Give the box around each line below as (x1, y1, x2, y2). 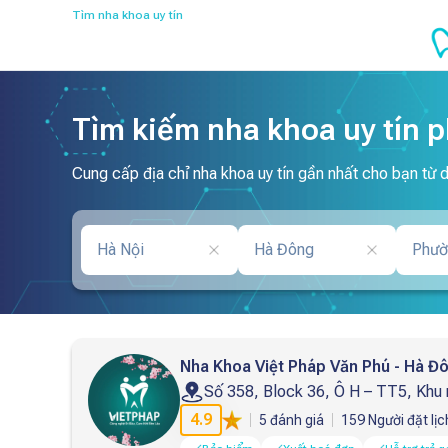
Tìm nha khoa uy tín (72, 8, 183, 22)
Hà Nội (97, 240, 144, 259)
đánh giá (267, 412, 324, 428)
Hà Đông (254, 240, 315, 259)
